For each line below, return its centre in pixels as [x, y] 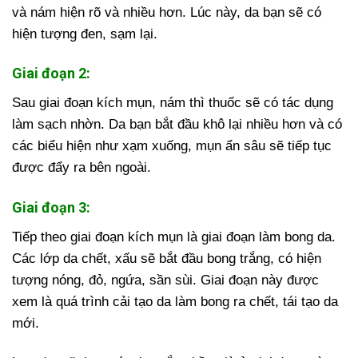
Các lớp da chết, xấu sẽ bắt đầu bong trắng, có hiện [167, 258]
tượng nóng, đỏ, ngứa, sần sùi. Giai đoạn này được [165, 280]
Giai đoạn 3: [51, 207]
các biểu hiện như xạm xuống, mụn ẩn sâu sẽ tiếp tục [172, 146]
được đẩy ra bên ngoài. [82, 168]
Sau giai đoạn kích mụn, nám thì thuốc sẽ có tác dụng [173, 103]
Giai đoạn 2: [51, 74]
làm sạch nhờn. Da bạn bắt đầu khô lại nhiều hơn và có [177, 125]
